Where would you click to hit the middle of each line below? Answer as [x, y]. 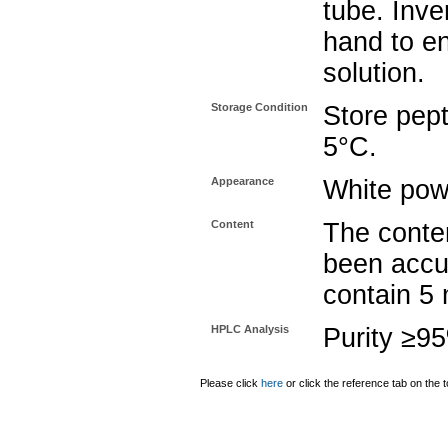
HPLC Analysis [250, 329]
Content [232, 224]
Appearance [242, 181]
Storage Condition [259, 107]
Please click [230, 383]
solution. [374, 73]
